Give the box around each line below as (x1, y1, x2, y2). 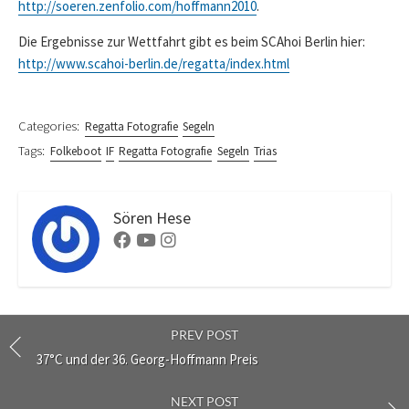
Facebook (130, 232, 176, 246)
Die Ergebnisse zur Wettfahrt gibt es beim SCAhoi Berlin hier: (18, 33, 365, 50)
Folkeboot (49, 143, 101, 160)
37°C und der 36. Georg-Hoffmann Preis (37, 350, 258, 368)
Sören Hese (113, 207, 191, 229)
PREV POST (171, 327, 238, 343)
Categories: (18, 118, 79, 134)
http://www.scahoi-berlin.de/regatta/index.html (18, 55, 289, 72)
